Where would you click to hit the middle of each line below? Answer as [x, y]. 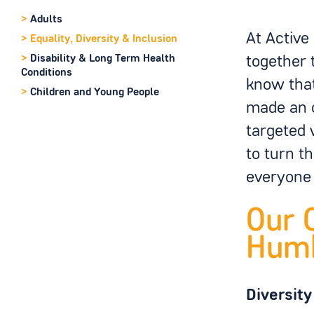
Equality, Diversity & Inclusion [103, 39]
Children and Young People [94, 92]
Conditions [46, 73]
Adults [46, 19]
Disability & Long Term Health [102, 59]
